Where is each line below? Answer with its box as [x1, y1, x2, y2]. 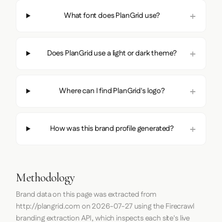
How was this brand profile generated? [50, 123, 174, 134]
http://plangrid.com [16, 201, 80, 212]
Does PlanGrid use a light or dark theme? [47, 48, 177, 58]
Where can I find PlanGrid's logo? [59, 85, 165, 96]
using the [132, 201, 166, 212]
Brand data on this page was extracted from [16, 189, 157, 200]
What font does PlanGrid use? [63, 10, 161, 21]
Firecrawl [166, 201, 194, 212]
